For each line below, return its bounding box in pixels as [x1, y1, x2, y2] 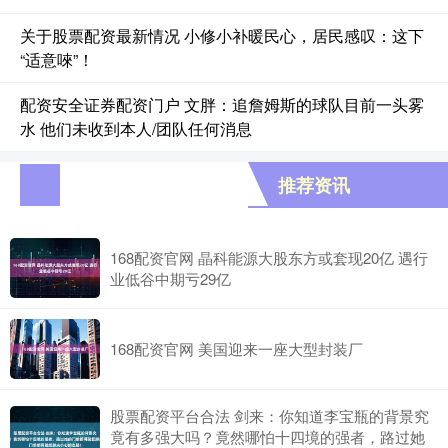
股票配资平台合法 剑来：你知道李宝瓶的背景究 [110, 404, 429, 426]
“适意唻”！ [20, 47, 94, 71]
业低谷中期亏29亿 [110, 267, 231, 289]
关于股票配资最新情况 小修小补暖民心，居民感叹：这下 [20, 23, 424, 47]
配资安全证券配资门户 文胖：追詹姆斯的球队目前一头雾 [20, 92, 424, 116]
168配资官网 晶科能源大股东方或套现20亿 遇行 [110, 246, 428, 268]
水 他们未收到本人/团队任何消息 [20, 116, 252, 140]
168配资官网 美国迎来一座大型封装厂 [110, 338, 363, 360]
